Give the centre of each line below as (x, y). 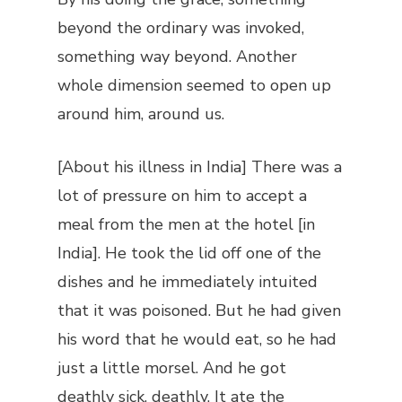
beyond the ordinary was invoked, (181, 28)
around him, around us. (141, 114)
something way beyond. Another (177, 57)
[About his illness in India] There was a (200, 167)
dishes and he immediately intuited (188, 282)
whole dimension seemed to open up (194, 85)
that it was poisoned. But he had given (199, 310)
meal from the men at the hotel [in (186, 224)
